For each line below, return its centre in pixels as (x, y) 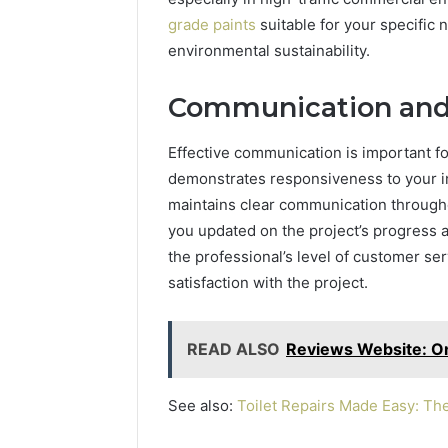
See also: (202, 405)
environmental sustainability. (269, 51)
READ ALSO (233, 348)
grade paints (212, 25)
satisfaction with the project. (268, 282)
